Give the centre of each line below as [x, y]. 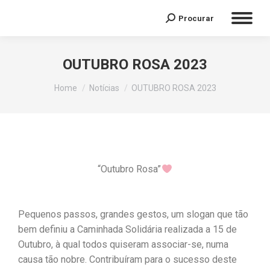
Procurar [196, 18]
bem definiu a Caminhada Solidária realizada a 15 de [127, 229]
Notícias [104, 88]
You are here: [81, 82]
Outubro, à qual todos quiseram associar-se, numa [123, 244]
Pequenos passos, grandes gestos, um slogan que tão [133, 214]
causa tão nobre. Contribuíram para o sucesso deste [127, 259]
